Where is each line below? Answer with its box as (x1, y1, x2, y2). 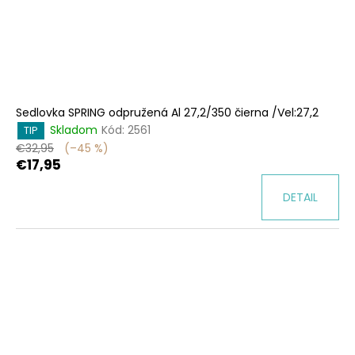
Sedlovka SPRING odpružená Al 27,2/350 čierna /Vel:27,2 (16, 104, 319, 120)
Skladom (50, 122, 97, 139)
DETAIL (283, 189, 318, 205)
